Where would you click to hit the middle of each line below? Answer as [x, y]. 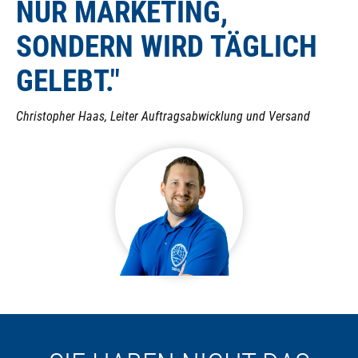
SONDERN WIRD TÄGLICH [167, 47]
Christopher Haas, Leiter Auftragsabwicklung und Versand [163, 117]
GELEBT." [68, 82]
